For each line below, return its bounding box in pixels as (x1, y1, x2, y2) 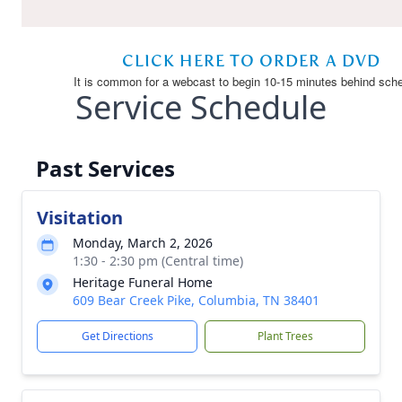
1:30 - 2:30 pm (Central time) (73, 252, 243, 269)
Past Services (36, 153, 175, 183)
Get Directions (81, 328, 153, 344)
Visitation (37, 205, 123, 230)
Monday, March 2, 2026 (73, 234, 213, 251)
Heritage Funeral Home (73, 274, 213, 291)
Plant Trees (257, 328, 313, 344)
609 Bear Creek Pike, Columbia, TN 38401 (73, 292, 319, 309)
